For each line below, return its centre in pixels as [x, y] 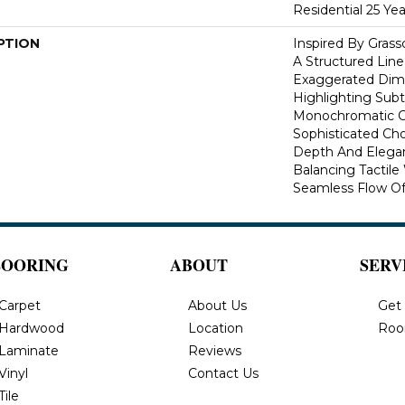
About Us [217, 305]
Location [216, 328]
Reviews [215, 350]
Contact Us [223, 373]
